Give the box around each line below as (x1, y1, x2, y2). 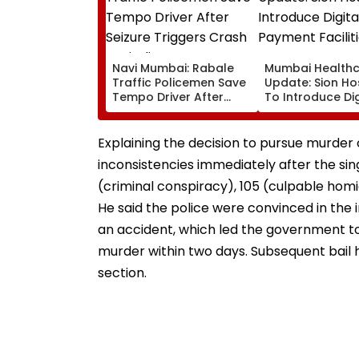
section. (98, 263, 147, 282)
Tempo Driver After (112, 88, 224, 105)
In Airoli (112, 117, 155, 134)
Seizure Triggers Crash (112, 103, 244, 119)
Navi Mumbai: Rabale (112, 59, 234, 76)
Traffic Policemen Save (112, 74, 246, 91)
